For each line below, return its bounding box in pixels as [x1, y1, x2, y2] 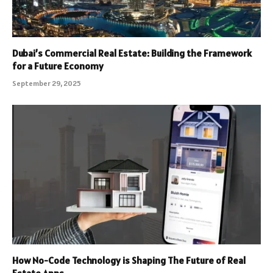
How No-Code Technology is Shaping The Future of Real [12, 254, 246, 267]
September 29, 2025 [12, 78, 81, 88]
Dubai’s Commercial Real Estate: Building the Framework [12, 46, 252, 59]
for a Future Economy [12, 59, 104, 72]
